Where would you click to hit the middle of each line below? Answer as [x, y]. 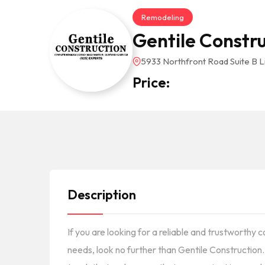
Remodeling [163, 17]
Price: [151, 82]
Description [102, 194]
